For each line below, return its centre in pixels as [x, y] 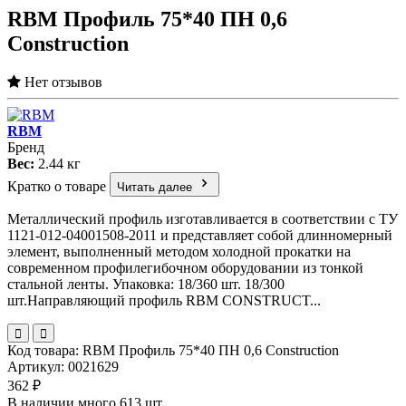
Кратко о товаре [57, 187]
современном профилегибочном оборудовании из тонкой [185, 268]
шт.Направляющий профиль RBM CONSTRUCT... [164, 301]
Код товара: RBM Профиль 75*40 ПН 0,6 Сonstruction [173, 351]
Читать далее [156, 188]
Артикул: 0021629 [63, 367]
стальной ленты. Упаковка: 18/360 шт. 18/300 [146, 285]
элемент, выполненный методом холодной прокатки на [179, 252]
